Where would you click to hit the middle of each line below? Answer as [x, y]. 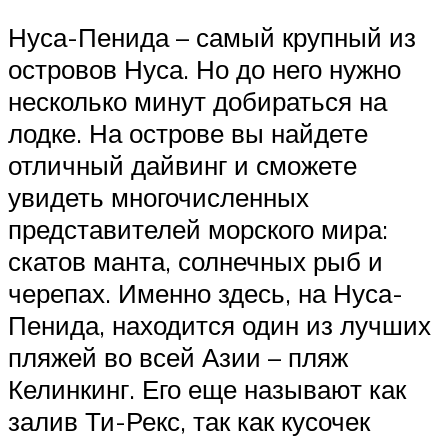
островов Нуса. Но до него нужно [204, 69]
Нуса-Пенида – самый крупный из [212, 37]
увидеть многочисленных [158, 197]
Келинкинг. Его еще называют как [207, 389]
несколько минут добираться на [197, 101]
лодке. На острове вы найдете [188, 133]
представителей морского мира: [198, 229]
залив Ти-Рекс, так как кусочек [189, 421]
